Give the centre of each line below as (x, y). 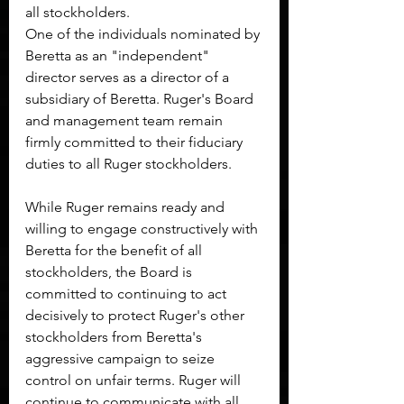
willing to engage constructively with (143, 229)
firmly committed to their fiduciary (136, 142)
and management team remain (126, 121)
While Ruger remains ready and (127, 207)
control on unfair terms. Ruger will (135, 381)
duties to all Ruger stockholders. (129, 164)
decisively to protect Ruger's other (137, 316)
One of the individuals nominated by (144, 34)
